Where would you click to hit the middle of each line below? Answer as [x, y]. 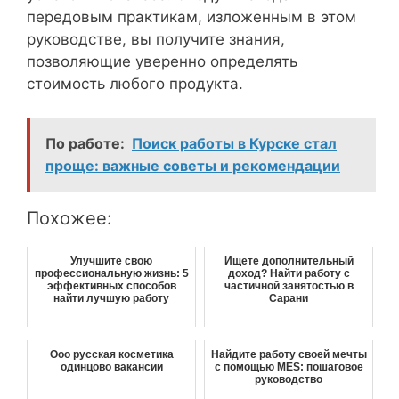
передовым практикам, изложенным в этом [191, 16]
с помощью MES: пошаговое [289, 367]
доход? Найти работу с [289, 274]
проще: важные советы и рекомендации [193, 166]
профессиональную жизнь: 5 [111, 274]
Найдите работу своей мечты [289, 355]
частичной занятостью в [289, 286]
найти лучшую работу [111, 299]
